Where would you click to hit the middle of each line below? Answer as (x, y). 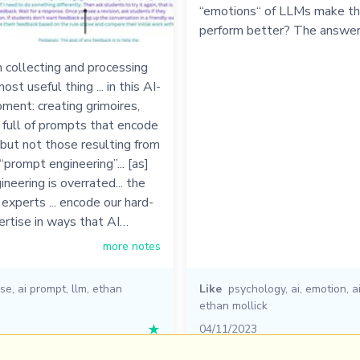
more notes (131, 247)
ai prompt (42, 289)
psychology (256, 289)
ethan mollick (233, 306)
